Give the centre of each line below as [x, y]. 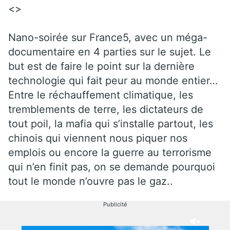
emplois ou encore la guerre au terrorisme [110, 152]
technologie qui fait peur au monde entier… [113, 80]
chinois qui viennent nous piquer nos [98, 138]
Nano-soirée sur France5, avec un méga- [108, 37]
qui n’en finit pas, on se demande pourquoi [112, 167]
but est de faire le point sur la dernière [101, 66]
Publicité [115, 204]
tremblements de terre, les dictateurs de [106, 109]
